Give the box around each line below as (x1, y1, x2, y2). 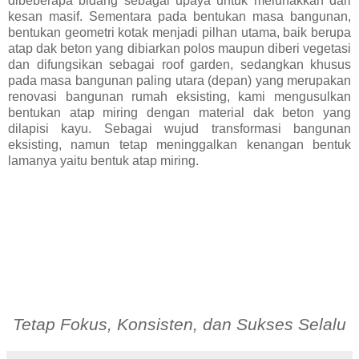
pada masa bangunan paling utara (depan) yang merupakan (8, 73, 351, 87)
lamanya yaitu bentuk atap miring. (8, 153, 199, 167)
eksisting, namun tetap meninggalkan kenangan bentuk (8, 137, 351, 151)
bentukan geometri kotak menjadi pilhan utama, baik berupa (8, 25, 351, 39)
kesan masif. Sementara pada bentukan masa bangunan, (8, 9, 351, 23)
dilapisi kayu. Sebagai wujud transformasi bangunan (8, 121, 351, 135)
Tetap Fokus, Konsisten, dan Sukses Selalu (13, 314, 346, 333)
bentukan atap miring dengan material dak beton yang (8, 105, 351, 119)
